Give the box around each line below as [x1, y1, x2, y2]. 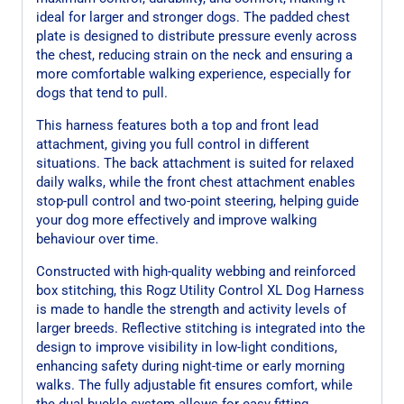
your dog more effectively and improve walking [36, 211, 317, 228]
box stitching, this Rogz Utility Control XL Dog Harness [36, 281, 364, 298]
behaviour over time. [36, 230, 159, 247]
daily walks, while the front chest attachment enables [36, 173, 355, 190]
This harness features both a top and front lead [36, 116, 318, 133]
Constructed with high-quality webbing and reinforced [36, 262, 355, 280]
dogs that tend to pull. [36, 84, 168, 101]
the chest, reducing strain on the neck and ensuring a [36, 46, 353, 63]
